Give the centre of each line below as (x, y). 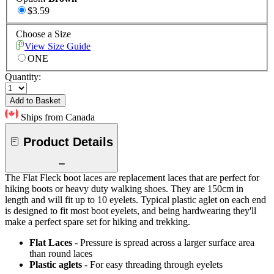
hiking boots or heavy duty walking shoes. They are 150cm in (124, 189)
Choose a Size (43, 34)
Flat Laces (51, 243)
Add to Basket (35, 101)
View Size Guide (57, 46)
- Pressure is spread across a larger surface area (165, 243)
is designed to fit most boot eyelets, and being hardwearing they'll (131, 211)
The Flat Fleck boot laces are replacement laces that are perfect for (132, 178)
